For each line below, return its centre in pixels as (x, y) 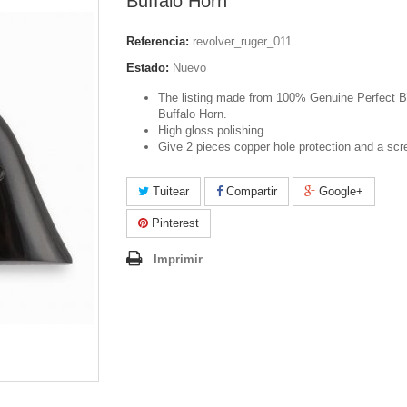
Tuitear (169, 191)
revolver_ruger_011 (242, 41)
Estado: (148, 68)
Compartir (250, 191)
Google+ (339, 191)
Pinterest (174, 223)
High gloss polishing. (213, 130)
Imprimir (178, 259)
